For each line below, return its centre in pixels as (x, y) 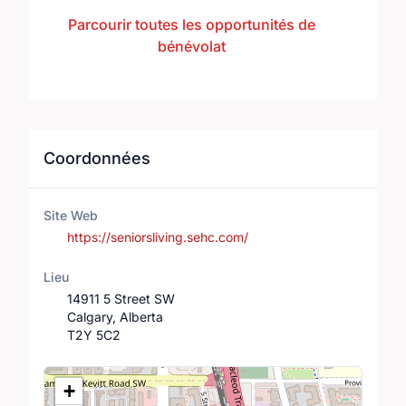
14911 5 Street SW (121, 299)
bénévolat (192, 46)
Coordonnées (97, 158)
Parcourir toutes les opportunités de (192, 24)
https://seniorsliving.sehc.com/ (157, 237)
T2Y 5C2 (93, 335)
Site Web (71, 215)
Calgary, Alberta (115, 317)
